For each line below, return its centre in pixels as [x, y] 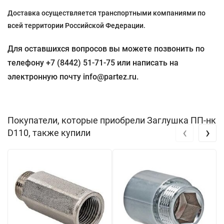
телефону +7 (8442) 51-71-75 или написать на [93, 63]
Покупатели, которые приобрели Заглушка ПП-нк [112, 120]
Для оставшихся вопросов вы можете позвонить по [106, 49]
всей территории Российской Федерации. [76, 26]
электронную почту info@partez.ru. [73, 77]
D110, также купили [49, 133]
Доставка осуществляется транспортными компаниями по [106, 13]
